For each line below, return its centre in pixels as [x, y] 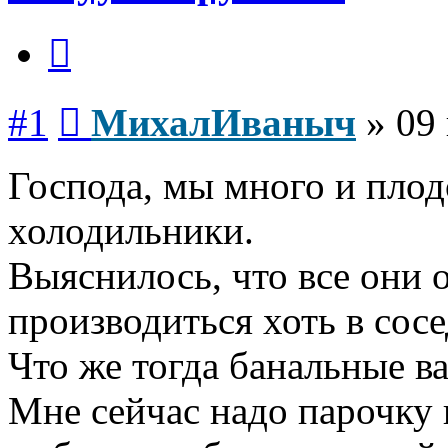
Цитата [94, 33]
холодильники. [131, 231]
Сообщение [119, 102]
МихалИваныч [223, 123]
